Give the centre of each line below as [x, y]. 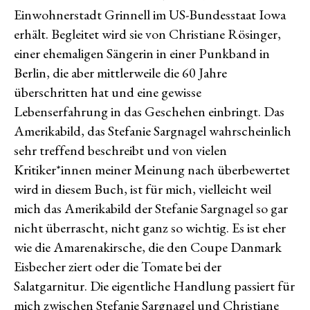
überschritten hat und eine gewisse [108, 92]
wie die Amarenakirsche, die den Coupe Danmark [148, 247]
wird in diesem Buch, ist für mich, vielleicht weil [143, 189]
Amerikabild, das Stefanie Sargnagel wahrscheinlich [153, 131]
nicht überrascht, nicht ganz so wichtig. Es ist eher [150, 228]
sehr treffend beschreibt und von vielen [120, 150]
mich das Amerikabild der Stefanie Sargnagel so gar [151, 208]
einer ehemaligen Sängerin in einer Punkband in [142, 53]
